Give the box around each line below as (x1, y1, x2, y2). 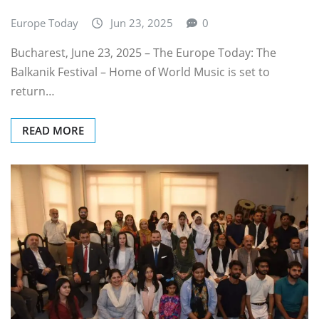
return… (11, 83, 55, 100)
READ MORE (22, 123, 84, 138)
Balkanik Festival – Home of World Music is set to (11, 64, 270, 80)
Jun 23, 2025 (110, 15, 173, 30)
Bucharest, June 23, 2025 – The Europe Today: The (11, 45, 276, 61)
